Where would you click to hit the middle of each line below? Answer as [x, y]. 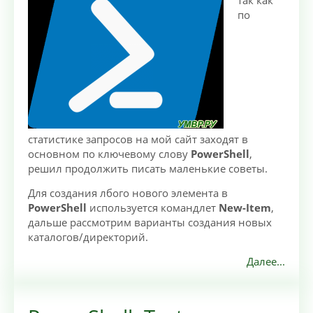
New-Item [245, 208]
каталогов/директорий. [88, 237]
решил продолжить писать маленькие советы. [148, 169]
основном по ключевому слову [109, 154]
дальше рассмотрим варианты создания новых [150, 223]
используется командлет [153, 208]
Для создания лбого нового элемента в [128, 193]
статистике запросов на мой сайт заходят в [138, 139]
